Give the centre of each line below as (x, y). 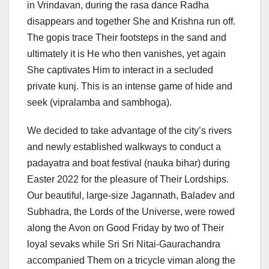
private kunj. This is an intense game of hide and (130, 86)
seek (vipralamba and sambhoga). (99, 103)
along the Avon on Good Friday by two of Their (125, 228)
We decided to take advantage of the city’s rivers (129, 131)
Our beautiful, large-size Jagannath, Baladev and (131, 196)
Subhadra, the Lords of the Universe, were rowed (131, 212)
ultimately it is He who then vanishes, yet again (126, 54)
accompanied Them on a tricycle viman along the (131, 261)
